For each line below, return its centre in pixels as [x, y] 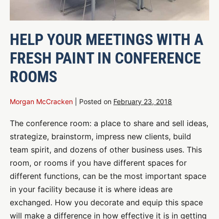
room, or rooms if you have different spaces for [98, 163]
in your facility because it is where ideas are [91, 189]
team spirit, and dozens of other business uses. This [106, 150]
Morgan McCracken [41, 101]
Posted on [95, 101]
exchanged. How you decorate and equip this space [106, 202]
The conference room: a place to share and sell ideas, [109, 123]
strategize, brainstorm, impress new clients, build [100, 136]
